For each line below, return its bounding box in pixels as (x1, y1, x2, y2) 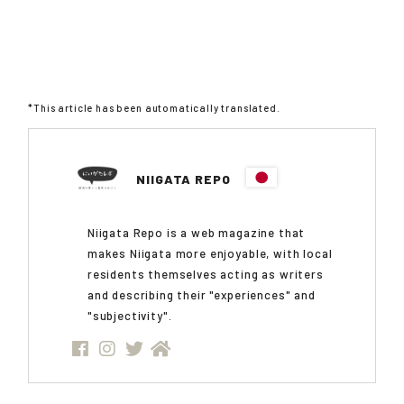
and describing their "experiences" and (87, 288, 316, 303)
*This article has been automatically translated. (28, 101, 280, 114)
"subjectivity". (87, 308, 172, 324)
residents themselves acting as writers (87, 267, 324, 282)
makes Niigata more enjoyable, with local (87, 246, 333, 262)
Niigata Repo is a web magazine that (87, 225, 306, 241)
